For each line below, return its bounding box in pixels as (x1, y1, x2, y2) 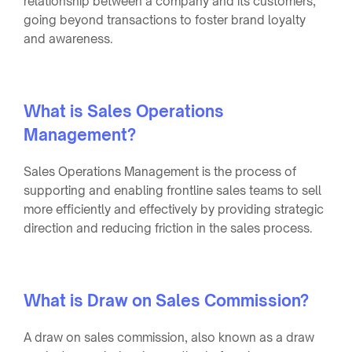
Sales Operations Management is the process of (24, 163, 296, 179)
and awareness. (24, 31, 113, 46)
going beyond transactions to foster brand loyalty (24, 12, 306, 27)
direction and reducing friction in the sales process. (24, 220, 313, 236)
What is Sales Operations (24, 101, 224, 121)
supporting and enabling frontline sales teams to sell (24, 182, 321, 198)
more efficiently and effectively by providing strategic (24, 201, 324, 217)
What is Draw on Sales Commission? (24, 290, 309, 310)
